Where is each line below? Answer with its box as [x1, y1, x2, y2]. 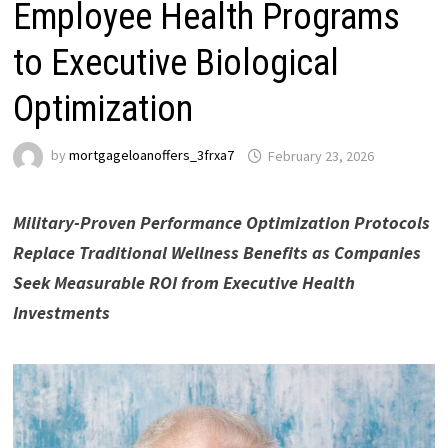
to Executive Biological [12, 42, 339, 85]
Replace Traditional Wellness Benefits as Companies [12, 241, 421, 265]
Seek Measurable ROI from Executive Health [12, 271, 355, 295]
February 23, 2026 [267, 146, 374, 165]
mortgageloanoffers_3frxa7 [68, 146, 234, 165]
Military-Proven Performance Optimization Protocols [12, 211, 430, 235]
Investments [12, 301, 110, 325]
